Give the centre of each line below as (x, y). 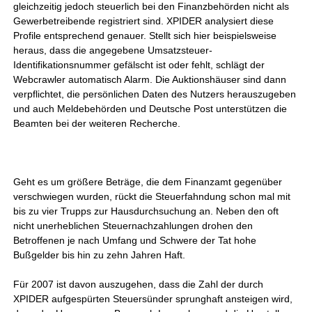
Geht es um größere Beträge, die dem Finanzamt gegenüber (148, 182)
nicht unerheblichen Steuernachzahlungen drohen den (133, 226)
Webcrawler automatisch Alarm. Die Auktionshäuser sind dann (150, 79)
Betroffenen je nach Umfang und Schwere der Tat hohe (135, 240)
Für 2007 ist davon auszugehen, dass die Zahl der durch (139, 284)
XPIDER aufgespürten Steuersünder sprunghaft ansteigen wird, (153, 299)
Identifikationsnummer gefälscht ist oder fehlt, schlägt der (139, 65)
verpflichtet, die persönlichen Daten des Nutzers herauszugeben (155, 94)
